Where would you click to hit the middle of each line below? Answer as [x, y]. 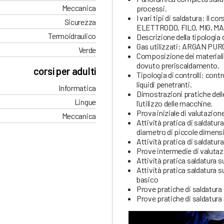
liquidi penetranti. [164, 84]
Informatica [77, 88]
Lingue [85, 102]
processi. [152, 8]
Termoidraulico [72, 36]
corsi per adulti [64, 71]
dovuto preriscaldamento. [178, 65]
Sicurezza [80, 22]
